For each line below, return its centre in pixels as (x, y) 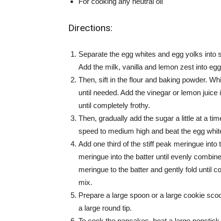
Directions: (90, 28)
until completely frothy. (114, 105)
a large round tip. (105, 208)
